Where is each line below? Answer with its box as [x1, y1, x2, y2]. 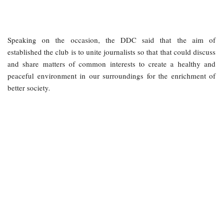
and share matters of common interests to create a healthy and [7, 58, 216, 69]
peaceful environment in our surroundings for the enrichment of [7, 70, 216, 81]
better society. [7, 82, 50, 93]
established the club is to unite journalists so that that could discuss [7, 46, 216, 57]
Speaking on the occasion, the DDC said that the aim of [7, 34, 216, 45]
